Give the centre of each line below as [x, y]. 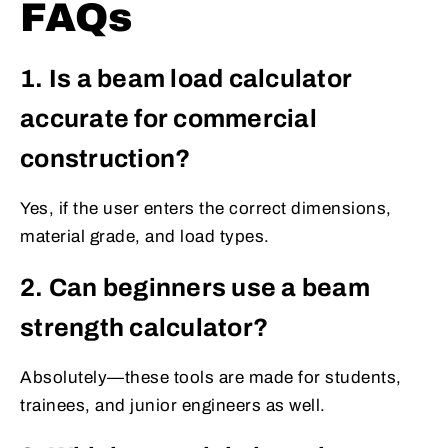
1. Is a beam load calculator [186, 79]
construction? [105, 159]
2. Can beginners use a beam [195, 288]
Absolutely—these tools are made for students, [211, 378]
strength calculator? [144, 328]
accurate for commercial [168, 119]
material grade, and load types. [145, 237]
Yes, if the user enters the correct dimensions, [206, 209]
